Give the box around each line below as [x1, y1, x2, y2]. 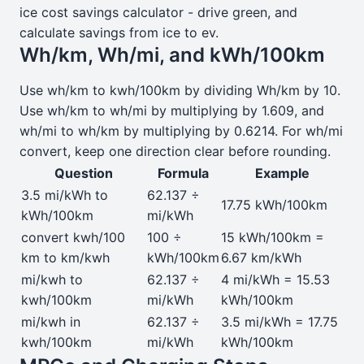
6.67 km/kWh [221, 249, 301, 266]
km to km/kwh [21, 249, 110, 266]
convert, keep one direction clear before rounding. [19, 143, 331, 159]
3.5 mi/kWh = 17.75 [221, 314, 338, 330]
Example [254, 165, 310, 181]
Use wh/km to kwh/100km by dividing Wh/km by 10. [19, 82, 340, 98]
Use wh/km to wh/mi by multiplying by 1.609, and [19, 102, 324, 119]
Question [54, 165, 113, 181]
